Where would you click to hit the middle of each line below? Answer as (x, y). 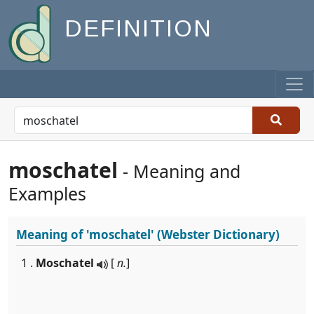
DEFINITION (138, 29)
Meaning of (51, 234)
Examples (47, 193)
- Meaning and (179, 171)
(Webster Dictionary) (217, 234)
